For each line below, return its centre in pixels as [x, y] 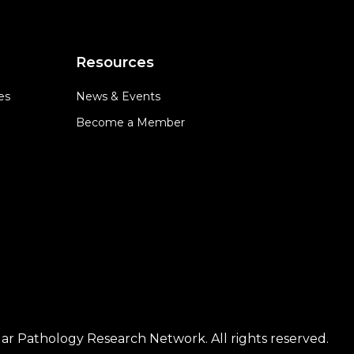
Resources [115, 62]
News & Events [118, 96]
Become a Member [130, 122]
